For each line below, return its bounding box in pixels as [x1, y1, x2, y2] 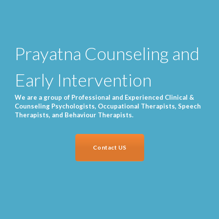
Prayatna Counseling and [15, 43, 199, 65]
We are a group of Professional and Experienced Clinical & [15, 93, 194, 102]
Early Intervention [15, 69, 152, 91]
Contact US [92, 144, 127, 152]
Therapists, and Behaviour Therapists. [15, 111, 133, 119]
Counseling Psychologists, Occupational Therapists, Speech [15, 102, 201, 110]
